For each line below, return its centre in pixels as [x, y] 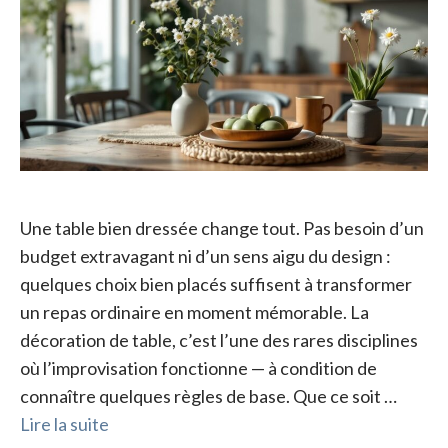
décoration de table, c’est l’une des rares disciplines [219, 340]
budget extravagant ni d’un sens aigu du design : [205, 256]
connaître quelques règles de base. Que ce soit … [208, 396]
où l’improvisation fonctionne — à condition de [198, 368]
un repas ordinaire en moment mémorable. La [194, 312]
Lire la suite [64, 424]
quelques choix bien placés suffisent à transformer [216, 284]
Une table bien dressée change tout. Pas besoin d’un [222, 228]
